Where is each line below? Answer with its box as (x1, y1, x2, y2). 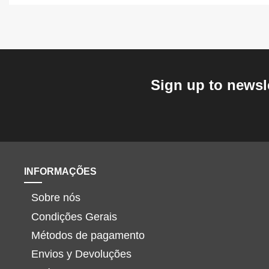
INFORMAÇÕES (24, 166, 97, 177)
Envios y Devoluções (31, 248, 131, 261)
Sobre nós (31, 192, 80, 204)
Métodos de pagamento (31, 229, 145, 241)
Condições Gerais (31, 210, 117, 223)
